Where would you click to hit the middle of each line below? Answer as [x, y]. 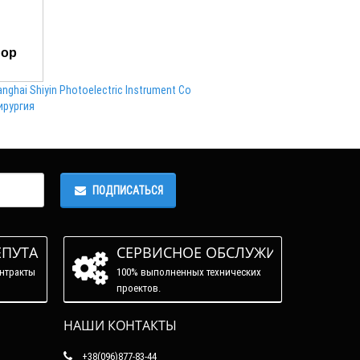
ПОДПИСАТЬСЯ [127, 190]
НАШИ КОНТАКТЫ [120, 325]
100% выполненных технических [188, 272]
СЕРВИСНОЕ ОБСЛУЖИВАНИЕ [221, 252]
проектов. [138, 288]
